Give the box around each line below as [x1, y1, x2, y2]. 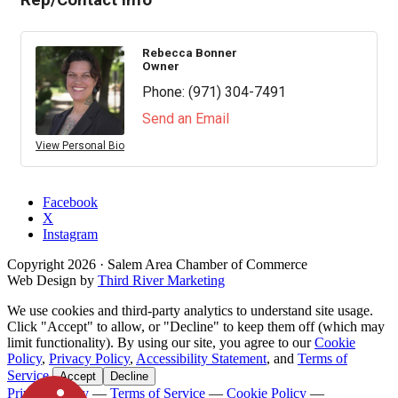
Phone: [142, 84, 185, 101]
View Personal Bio [36, 139, 124, 153]
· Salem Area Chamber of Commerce [96, 257, 307, 273]
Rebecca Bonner [142, 46, 237, 60]
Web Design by [7, 273, 98, 289]
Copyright [7, 257, 68, 273]
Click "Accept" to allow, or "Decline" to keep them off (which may [7, 319, 385, 335]
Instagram [43, 227, 98, 243]
